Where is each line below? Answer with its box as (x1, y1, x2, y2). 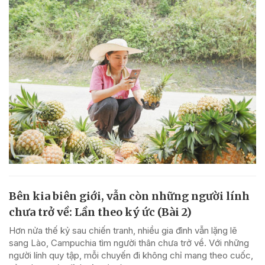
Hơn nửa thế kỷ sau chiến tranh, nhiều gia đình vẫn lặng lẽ (9, 224, 237, 236)
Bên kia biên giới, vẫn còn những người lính (9, 189, 250, 203)
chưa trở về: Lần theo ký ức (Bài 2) (9, 205, 192, 219)
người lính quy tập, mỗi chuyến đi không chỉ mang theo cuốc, (9, 249, 253, 261)
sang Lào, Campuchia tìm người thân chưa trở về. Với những (9, 237, 249, 248)
